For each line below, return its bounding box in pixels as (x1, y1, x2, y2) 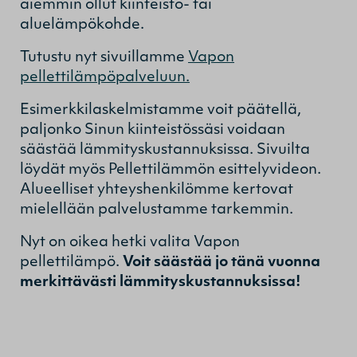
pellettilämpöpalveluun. (20, 69, 190, 85)
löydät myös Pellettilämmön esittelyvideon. (20, 162, 321, 178)
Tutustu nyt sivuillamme (20, 49, 188, 65)
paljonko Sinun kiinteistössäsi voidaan (20, 122, 285, 138)
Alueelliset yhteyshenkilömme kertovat (20, 182, 293, 198)
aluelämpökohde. (20, 17, 144, 33)
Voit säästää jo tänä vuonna (120, 254, 320, 270)
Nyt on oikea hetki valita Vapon (20, 234, 240, 250)
